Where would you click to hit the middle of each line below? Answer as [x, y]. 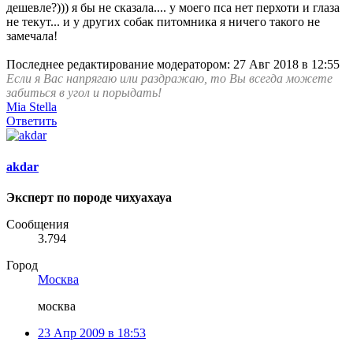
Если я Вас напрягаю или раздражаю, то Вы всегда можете [169, 79]
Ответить [32, 121]
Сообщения [37, 224]
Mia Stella [32, 107]
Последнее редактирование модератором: [120, 65]
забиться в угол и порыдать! [84, 93]
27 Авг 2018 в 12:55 [286, 65]
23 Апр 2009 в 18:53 [92, 333]
